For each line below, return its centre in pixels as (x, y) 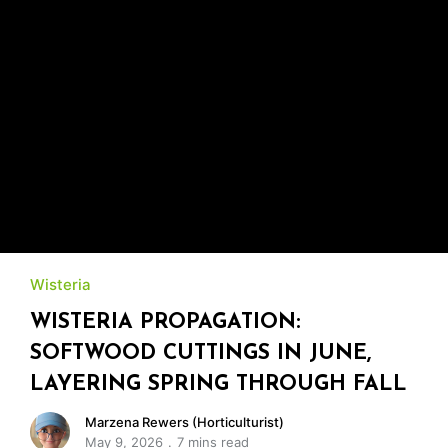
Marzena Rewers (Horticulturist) (184, 422)
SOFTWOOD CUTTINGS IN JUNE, (200, 354)
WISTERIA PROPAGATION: (165, 323)
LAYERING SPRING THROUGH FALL (218, 385)
